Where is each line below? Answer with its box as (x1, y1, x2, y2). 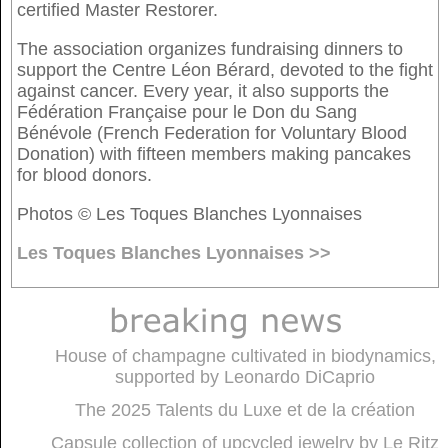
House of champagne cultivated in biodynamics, (54, 345, 436, 366)
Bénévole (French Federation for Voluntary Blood (17, 122, 407, 143)
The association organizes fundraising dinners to (17, 38, 403, 59)
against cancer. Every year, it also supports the (17, 80, 389, 101)
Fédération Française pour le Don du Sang (17, 101, 357, 122)
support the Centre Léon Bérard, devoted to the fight (17, 59, 433, 80)
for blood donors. (17, 164, 152, 185)
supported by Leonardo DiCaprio (115, 366, 375, 387)
